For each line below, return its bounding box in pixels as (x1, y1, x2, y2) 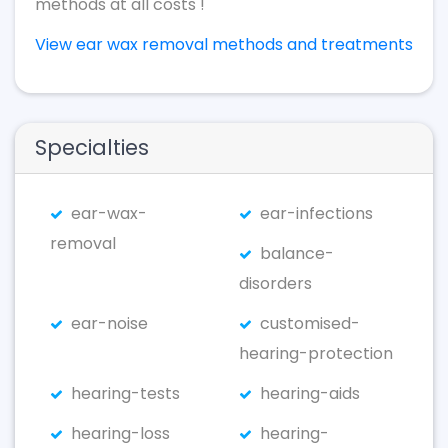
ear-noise (71, 312, 148, 335)
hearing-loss (71, 422, 170, 445)
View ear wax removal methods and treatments (35, 33, 413, 56)
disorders (239, 272, 312, 295)
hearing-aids (260, 382, 360, 405)
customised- (260, 312, 360, 335)
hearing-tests (71, 382, 180, 405)
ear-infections (260, 202, 373, 225)
